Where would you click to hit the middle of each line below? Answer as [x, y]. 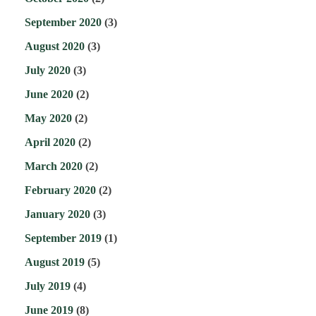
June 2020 [49, 95]
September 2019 [63, 238]
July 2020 [48, 71]
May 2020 [48, 119]
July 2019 [48, 286]
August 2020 [55, 47]
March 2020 [54, 166]
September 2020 [63, 23]
